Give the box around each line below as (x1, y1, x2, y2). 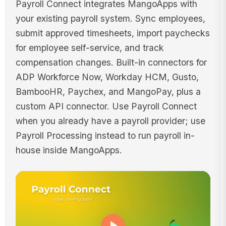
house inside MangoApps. (15, 145, 122, 156)
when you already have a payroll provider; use (15, 116, 205, 127)
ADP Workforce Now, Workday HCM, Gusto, (15, 72, 199, 83)
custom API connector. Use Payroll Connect (15, 101, 197, 112)
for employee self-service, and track (15, 42, 164, 53)
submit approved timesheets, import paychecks (15, 28, 210, 39)
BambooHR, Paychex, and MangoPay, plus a (15, 86, 201, 97)
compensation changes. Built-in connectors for (15, 57, 207, 68)
